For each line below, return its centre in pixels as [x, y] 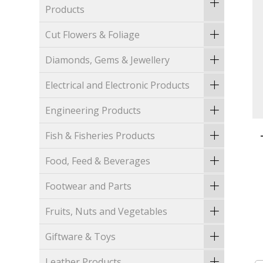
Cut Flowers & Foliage [93, 35]
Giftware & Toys [81, 237]
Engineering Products [93, 111]
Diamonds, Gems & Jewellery [108, 60]
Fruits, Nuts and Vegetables [107, 212]
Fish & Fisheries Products [100, 136]
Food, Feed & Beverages [98, 161]
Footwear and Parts [89, 186]
